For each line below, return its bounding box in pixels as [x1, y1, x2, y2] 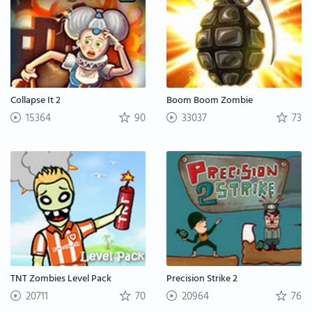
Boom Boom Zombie [166, 92, 253, 111]
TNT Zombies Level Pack [10, 270, 111, 289]
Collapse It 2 [10, 92, 61, 111]
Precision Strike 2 [166, 270, 237, 289]
